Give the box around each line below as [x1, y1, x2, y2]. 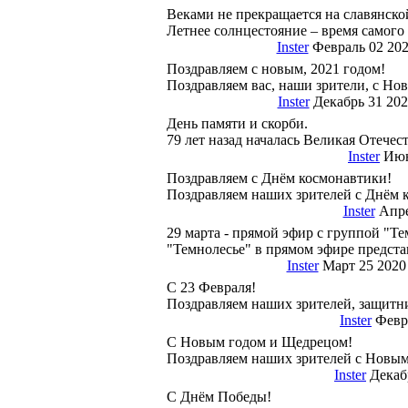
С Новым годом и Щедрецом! [167, 334, 352, 350]
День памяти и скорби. [167, 116, 308, 131]
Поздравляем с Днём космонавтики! [167, 170, 392, 186]
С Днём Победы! [167, 389, 271, 404]
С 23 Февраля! [167, 280, 256, 295]
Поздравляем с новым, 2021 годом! [167, 61, 385, 76]
